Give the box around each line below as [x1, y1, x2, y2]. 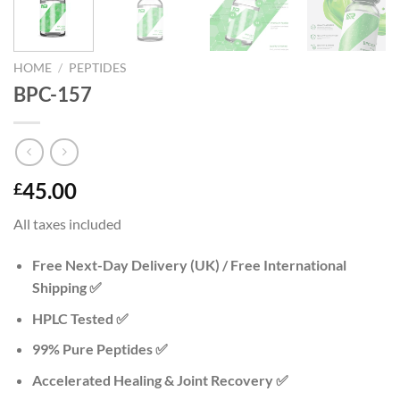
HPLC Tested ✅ [31, 309, 129, 327]
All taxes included [13, 215, 121, 233]
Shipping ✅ [31, 279, 102, 296]
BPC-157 [13, 81, 92, 106]
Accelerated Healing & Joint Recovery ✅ [31, 371, 288, 389]
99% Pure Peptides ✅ [31, 340, 168, 358]
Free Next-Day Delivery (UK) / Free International [31, 256, 346, 274]
